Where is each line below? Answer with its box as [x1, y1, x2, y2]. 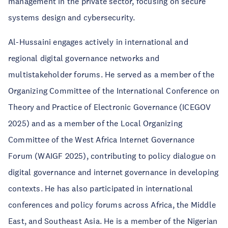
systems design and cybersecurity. [8, 12, 135, 22]
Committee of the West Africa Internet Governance [8, 134, 195, 145]
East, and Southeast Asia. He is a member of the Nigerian [8, 216, 218, 226]
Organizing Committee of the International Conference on [8, 85, 220, 96]
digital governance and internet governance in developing [8, 167, 219, 177]
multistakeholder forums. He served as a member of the [8, 69, 215, 79]
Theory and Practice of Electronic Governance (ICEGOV [8, 102, 211, 112]
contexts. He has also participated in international [8, 183, 193, 193]
